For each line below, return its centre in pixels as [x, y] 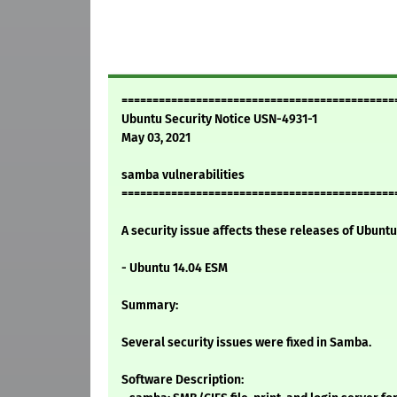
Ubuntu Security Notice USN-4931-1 [219, 120]
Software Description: [183, 380]
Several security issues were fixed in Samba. [246, 343]
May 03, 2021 [156, 138]
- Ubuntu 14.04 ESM [175, 269]
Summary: [150, 306]
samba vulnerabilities [183, 175]
